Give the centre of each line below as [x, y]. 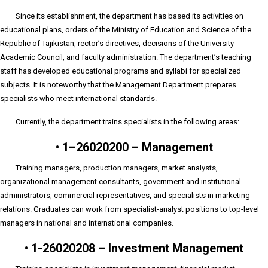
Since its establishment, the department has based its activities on [130, 16]
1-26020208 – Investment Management [137, 248]
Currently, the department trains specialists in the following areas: [127, 121]
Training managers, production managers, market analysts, [117, 167]
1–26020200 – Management [137, 147]
